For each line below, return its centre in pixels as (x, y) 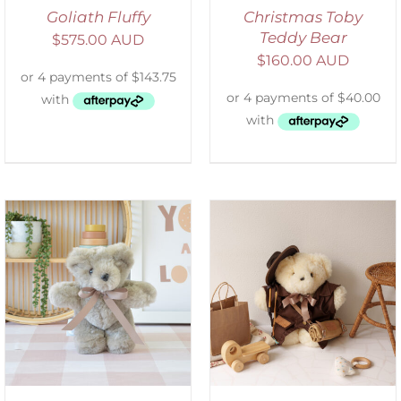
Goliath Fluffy (98, 17)
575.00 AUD (102, 40)
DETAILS (117, 305)
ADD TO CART (105, 287)
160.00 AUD (307, 61)
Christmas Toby (303, 17)
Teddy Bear (303, 38)
